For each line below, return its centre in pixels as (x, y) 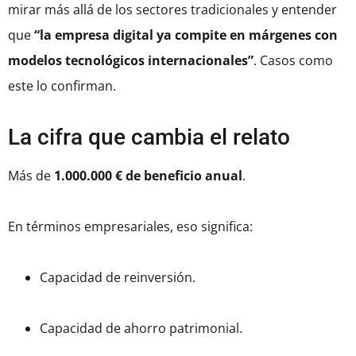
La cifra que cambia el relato (149, 137)
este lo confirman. (62, 86)
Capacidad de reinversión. (118, 278)
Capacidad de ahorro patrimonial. (141, 329)
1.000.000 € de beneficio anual (148, 176)
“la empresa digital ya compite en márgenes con (186, 35)
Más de (31, 176)
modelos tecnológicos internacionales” (131, 61)
